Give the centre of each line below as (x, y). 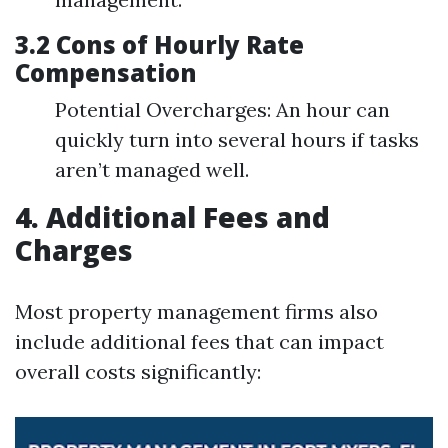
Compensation (106, 72)
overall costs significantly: (138, 371)
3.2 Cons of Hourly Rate (159, 44)
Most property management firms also (196, 311)
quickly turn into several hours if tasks (237, 139)
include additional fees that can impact (199, 341)
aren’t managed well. (152, 169)
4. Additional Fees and (172, 217)
